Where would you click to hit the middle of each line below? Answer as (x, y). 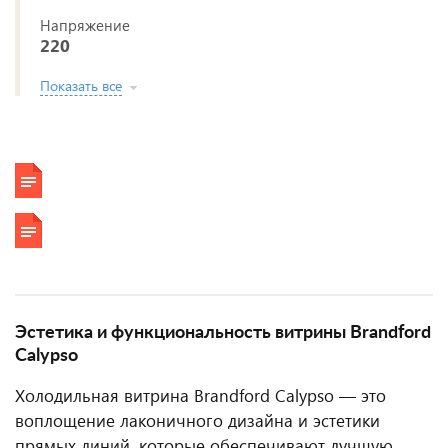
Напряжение (85, 25)
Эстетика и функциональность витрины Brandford (223, 333)
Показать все (81, 85)
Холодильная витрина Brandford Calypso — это (200, 395)
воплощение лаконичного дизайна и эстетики (197, 420)
